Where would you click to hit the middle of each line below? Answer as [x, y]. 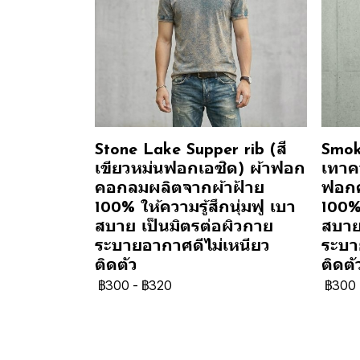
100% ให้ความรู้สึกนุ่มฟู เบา [195, 208]
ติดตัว [116, 266]
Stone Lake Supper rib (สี [191, 150]
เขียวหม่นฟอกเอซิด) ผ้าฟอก [200, 169]
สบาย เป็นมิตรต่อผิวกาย [184, 227]
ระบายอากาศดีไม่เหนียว [182, 246]
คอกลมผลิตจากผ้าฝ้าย [180, 188]
